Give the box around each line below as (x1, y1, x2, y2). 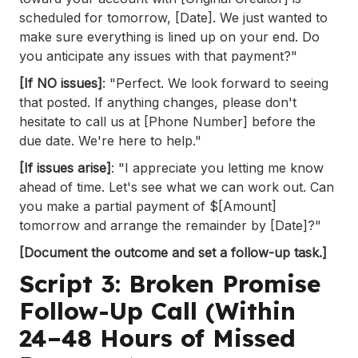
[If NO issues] (19, 74, 102, 91)
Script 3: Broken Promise (19, 268, 320, 299)
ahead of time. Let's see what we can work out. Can (19, 178, 334, 195)
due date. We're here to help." (19, 132, 201, 149)
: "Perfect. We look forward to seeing (102, 74, 328, 91)
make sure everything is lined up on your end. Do (19, 28, 320, 45)
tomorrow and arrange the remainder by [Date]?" (19, 217, 325, 233)
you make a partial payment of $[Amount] (19, 197, 276, 214)
